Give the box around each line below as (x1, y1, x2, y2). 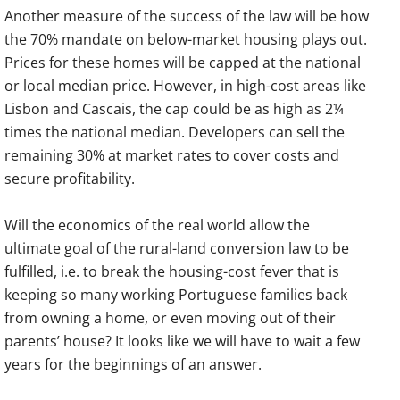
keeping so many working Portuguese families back (4, 284, 347, 304)
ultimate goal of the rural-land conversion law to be (4, 237, 349, 258)
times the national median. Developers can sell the (4, 121, 345, 142)
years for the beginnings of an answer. (4, 354, 262, 374)
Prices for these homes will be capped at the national (4, 52, 361, 72)
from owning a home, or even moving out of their (4, 307, 336, 328)
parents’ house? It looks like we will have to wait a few (4, 330, 360, 351)
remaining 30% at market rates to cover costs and (4, 145, 339, 165)
